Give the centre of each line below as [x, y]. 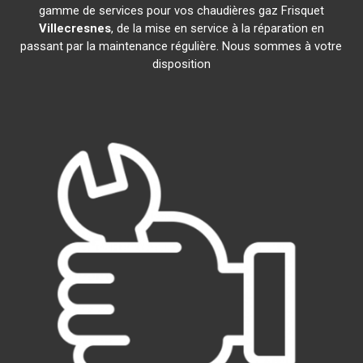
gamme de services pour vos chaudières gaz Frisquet [181, 11]
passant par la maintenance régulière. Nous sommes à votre [181, 46]
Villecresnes [75, 28]
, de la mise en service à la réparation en [217, 28]
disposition [181, 64]
